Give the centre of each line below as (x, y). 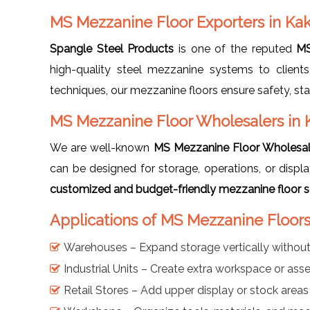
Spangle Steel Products (112, 48)
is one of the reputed (235, 48)
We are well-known (102, 147)
